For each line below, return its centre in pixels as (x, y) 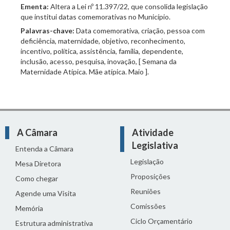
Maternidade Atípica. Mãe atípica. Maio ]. (85, 72)
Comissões (148, 206)
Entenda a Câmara (44, 149)
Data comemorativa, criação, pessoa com (140, 31)
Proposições (150, 176)
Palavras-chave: (48, 31)
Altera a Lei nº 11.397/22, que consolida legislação (128, 6)
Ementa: (35, 6)
